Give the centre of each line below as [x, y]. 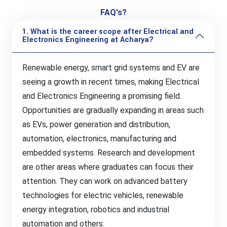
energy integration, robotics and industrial [96, 210]
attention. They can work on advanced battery [105, 181]
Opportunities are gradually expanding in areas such [113, 110]
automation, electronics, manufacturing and [99, 139]
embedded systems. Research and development [109, 153]
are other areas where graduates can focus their [108, 167]
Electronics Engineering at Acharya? [88, 40]
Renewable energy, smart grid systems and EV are [111, 68]
